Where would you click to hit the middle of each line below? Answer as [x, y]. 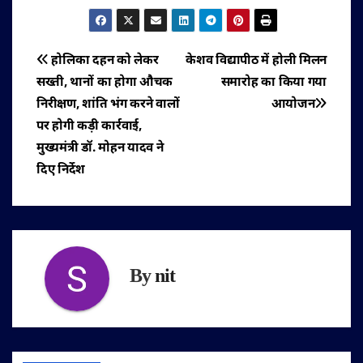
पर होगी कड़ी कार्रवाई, [89, 127]
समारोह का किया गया [273, 83]
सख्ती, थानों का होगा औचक [105, 83]
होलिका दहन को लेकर [103, 61]
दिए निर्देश [61, 171]
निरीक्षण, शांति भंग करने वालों [108, 105]
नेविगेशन [74, 99]
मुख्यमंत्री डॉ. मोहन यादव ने [100, 149]
